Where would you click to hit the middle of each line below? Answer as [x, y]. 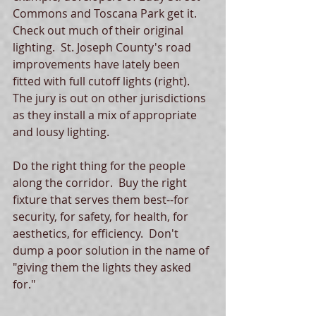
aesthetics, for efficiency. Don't [97, 234]
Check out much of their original [99, 31]
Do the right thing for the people [101, 166]
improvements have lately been [98, 65]
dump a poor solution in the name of [112, 251]
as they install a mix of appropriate [106, 115]
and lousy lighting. [65, 132]
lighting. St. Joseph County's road [103, 48]
